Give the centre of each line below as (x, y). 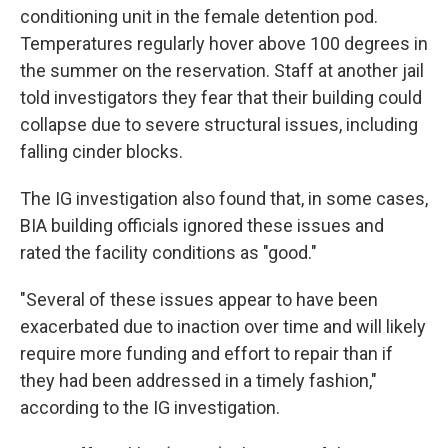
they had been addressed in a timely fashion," (198, 380)
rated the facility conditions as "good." (168, 252)
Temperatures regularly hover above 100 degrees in (224, 43)
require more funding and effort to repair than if (206, 353)
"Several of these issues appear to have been (199, 299)
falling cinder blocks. (101, 151)
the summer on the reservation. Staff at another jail (222, 70)
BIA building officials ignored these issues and (202, 225)
